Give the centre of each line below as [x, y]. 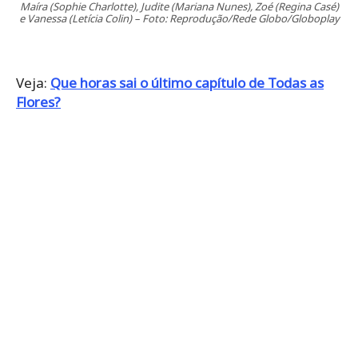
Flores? [38, 101]
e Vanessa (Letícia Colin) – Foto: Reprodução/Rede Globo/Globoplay [179, 18]
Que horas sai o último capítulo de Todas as [187, 82]
